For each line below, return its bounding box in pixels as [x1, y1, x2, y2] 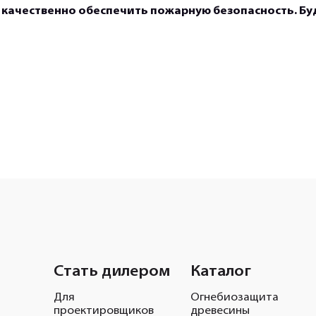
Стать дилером [53, 264, 170, 281]
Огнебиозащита [190, 292, 279, 304]
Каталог [190, 264, 251, 281]
